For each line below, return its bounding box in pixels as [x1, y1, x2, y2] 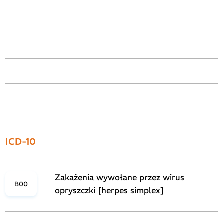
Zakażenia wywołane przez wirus [55, 172, 185, 183]
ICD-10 [5, 136, 36, 148]
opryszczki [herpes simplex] [55, 185, 164, 196]
